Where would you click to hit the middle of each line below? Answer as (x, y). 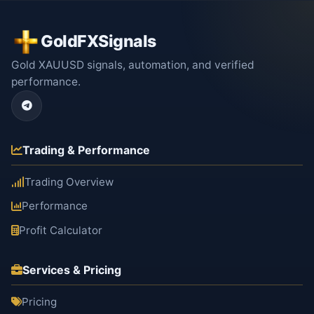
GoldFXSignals (98, 42)
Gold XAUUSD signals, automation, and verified (133, 64)
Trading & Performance (86, 150)
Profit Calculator (61, 230)
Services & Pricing (72, 269)
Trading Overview (69, 182)
